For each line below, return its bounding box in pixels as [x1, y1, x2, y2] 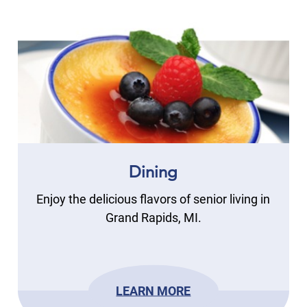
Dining [129, 162, 178, 182]
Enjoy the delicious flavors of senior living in [36, 192, 271, 207]
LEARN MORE [116, 283, 191, 298]
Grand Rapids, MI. [105, 210, 201, 225]
